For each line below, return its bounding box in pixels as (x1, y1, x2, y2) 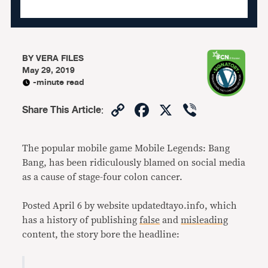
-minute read (33, 75, 85, 89)
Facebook (151, 97, 237, 123)
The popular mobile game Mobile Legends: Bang (22, 144, 230, 153)
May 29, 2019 (22, 63, 75, 77)
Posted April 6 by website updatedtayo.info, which (22, 201, 237, 211)
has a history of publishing (22, 215, 140, 225)
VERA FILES (36, 51, 84, 65)
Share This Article (22, 102, 102, 118)
